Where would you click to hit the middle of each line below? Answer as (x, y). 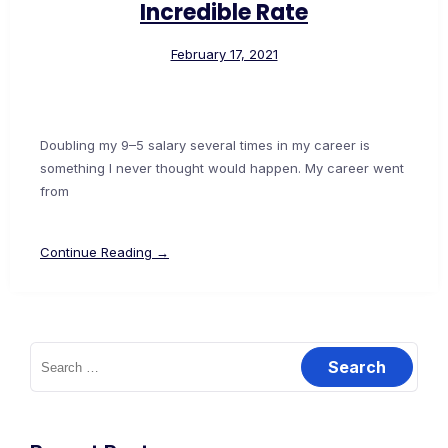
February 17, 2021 (224, 54)
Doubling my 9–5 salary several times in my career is (205, 145)
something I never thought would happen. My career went (222, 168)
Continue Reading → (104, 252)
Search (51, 350)
